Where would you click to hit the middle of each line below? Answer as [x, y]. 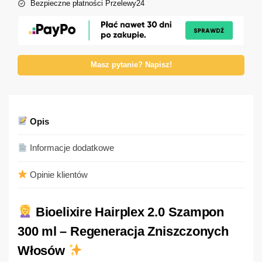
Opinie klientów [58, 174]
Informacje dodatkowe [71, 148]
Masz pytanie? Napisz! [131, 65]
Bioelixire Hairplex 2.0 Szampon [128, 212]
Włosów [43, 250]
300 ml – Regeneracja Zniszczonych [123, 231]
